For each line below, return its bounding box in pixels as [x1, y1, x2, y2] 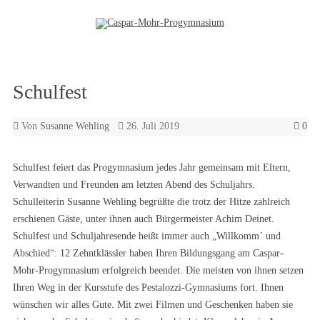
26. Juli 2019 [126, 121, 179, 131]
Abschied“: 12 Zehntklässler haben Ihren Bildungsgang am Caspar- [13, 248, 284, 259]
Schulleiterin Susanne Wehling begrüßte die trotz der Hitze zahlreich [13, 196, 290, 207]
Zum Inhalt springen [160, 48, 243, 59]
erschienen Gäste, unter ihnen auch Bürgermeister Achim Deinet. [13, 214, 274, 224]
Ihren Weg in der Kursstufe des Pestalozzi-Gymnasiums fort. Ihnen [13, 282, 284, 293]
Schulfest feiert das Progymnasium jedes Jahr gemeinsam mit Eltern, [13, 162, 291, 173]
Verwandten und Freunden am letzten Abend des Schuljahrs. [13, 179, 255, 190]
